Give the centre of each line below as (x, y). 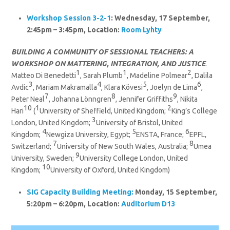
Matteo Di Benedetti (44, 75)
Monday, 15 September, (176, 192)
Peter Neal (28, 99)
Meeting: (118, 192)
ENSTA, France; (161, 134)
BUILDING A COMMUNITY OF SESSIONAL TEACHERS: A (103, 52)
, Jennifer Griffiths (145, 99)
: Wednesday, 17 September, (161, 18)
